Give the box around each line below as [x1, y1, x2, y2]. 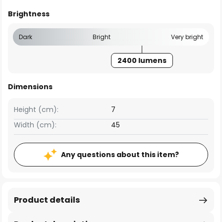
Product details [14, 194, 80, 206]
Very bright [171, 33, 203, 41]
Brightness [8, 9, 50, 19]
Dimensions [8, 82, 53, 92]
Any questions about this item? [60, 150, 179, 160]
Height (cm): [14, 105, 58, 114]
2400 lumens [117, 55, 166, 65]
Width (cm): [14, 120, 56, 130]
